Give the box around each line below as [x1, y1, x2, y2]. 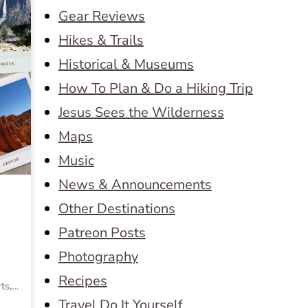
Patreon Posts [58, 223, 146, 242]
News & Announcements [58, 175, 212, 194]
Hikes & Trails [58, 31, 144, 49]
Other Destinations [58, 199, 175, 218]
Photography [58, 247, 138, 266]
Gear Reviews [58, 7, 145, 25]
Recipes [58, 272, 107, 290]
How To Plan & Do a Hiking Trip [58, 79, 253, 98]
